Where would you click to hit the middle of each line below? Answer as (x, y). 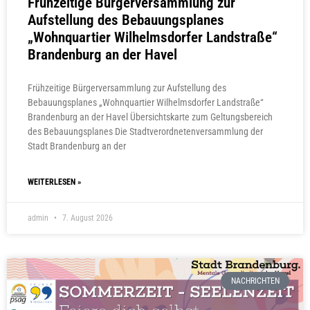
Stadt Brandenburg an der (77, 146)
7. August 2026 (86, 218)
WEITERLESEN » (54, 182)
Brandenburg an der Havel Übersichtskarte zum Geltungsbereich (150, 117)
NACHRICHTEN (255, 281)
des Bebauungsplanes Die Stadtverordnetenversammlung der (145, 132)
